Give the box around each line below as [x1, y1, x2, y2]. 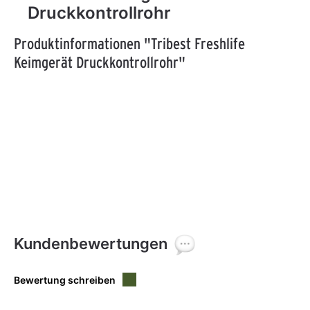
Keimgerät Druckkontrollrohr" [14, 52, 185, 71]
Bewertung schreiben [14, 273, 116, 286]
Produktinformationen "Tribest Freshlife [14, 33, 245, 53]
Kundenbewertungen [14, 234, 167, 253]
